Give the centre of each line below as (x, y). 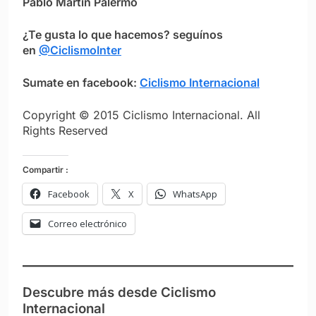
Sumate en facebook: (81, 82)
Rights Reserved (65, 130)
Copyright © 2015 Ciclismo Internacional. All (141, 115)
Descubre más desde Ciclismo (119, 292)
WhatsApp (195, 194)
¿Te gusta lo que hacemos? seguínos (123, 34)
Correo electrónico (87, 223)
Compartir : (45, 169)
